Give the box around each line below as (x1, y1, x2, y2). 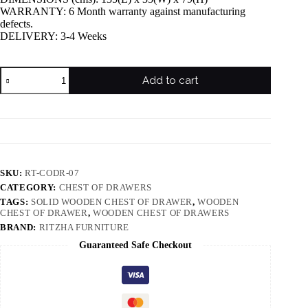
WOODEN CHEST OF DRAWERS (93, 208, 230, 219)
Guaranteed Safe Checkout (79, 240, 192, 251)
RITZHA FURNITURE (38, 222, 129, 233)
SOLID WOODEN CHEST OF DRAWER (30, 197, 193, 208)
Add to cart (142, 74, 198, 87)
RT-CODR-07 (25, 168, 80, 179)
